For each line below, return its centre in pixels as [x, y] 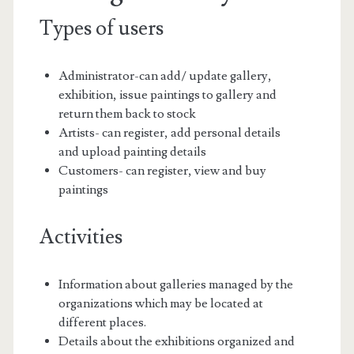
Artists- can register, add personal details [169, 132]
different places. [102, 322]
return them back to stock [127, 113]
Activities [81, 237]
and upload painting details [132, 151]
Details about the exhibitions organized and [176, 341]
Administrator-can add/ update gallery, [165, 75]
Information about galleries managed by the [175, 284]
